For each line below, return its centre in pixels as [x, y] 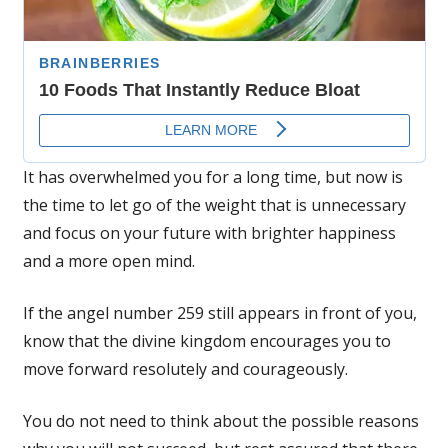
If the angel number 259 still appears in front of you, [219, 312]
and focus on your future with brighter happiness [209, 232]
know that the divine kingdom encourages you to [206, 340]
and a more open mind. [108, 260]
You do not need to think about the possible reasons [220, 420]
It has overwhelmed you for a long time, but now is [212, 176]
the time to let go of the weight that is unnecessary [214, 204]
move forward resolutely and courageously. [185, 368]
